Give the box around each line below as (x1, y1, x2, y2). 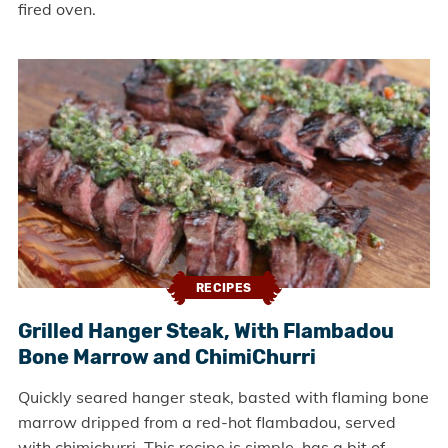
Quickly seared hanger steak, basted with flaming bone (17, 386, 429, 407)
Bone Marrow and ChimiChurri (17, 344, 316, 369)
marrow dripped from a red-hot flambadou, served (17, 411, 396, 432)
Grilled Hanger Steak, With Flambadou (17, 318, 394, 343)
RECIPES (195, 281, 253, 296)
